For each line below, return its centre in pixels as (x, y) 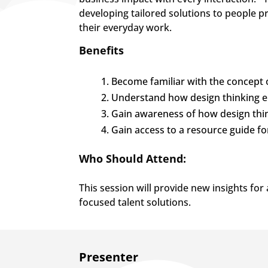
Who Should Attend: (133, 159)
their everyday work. (125, 27)
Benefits (101, 51)
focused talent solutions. (135, 202)
